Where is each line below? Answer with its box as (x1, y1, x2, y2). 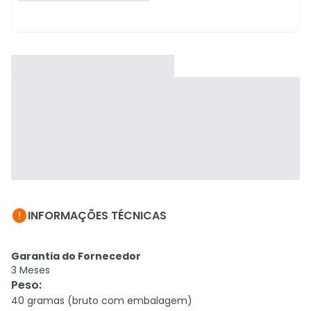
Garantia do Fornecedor (11, 249, 141, 263)
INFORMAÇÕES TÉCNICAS (28, 208, 167, 224)
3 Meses (11, 263, 50, 277)
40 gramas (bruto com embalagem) (11, 294, 192, 308)
